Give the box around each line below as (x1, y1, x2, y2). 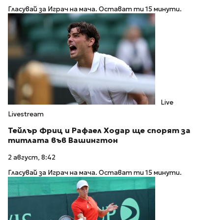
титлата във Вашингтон (8, 136, 118, 145)
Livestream (8, 110, 44, 118)
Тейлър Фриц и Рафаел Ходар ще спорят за (8, 126, 191, 136)
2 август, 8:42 (8, 153, 55, 162)
